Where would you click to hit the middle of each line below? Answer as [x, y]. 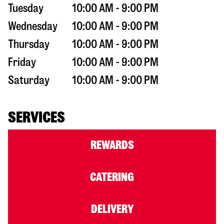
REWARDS [112, 145]
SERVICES [36, 117]
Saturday [29, 80]
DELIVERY [112, 209]
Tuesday [26, 8]
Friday [22, 62]
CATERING [112, 177]
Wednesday [33, 26]
